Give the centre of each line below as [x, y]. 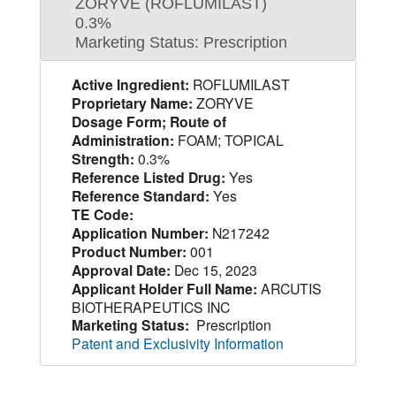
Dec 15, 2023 [213, 269]
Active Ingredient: [130, 84]
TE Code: [102, 214]
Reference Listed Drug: [148, 177]
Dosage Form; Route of [148, 121]
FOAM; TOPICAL [228, 139]
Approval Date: [121, 270]
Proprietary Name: [132, 103]
